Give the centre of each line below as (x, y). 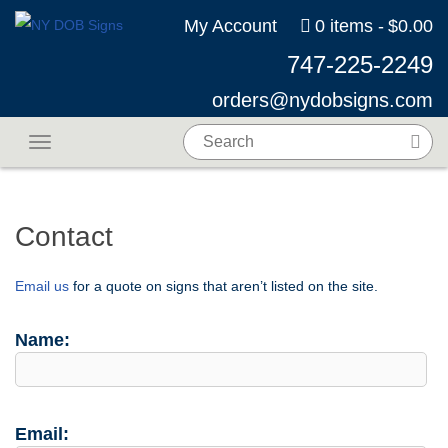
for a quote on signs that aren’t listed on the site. (223, 286)
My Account (230, 26)
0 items (344, 26)
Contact (64, 236)
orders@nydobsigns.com (322, 100)
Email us (42, 286)
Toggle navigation (94, 144)
